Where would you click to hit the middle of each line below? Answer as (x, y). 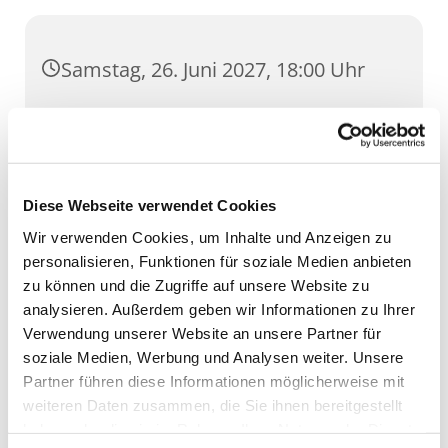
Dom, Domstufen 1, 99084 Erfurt (211, 123)
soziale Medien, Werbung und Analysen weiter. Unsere (213, 357)
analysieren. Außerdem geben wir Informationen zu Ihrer (219, 309)
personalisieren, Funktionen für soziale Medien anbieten (217, 261)
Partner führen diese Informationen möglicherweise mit (214, 381)
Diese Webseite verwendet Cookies (149, 205)
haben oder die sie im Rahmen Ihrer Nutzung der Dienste (222, 429)
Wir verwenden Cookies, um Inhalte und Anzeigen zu (207, 237)
